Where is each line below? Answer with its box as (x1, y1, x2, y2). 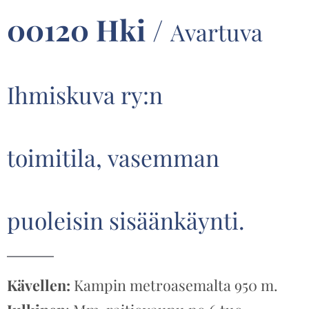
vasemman (108, 142, 219, 173)
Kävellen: (7, 275, 74, 295)
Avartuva (170, 17, 263, 48)
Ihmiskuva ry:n (7, 79, 163, 110)
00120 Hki (7, 10, 146, 50)
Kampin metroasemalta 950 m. (74, 275, 277, 295)
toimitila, (7, 142, 108, 173)
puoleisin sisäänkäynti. (7, 205, 244, 236)
